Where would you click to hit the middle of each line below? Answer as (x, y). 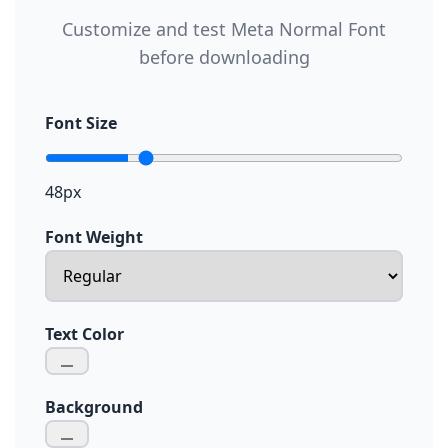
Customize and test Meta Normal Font (224, 29)
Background (94, 407)
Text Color (84, 334)
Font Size (81, 123)
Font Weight (94, 237)
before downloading (224, 57)
